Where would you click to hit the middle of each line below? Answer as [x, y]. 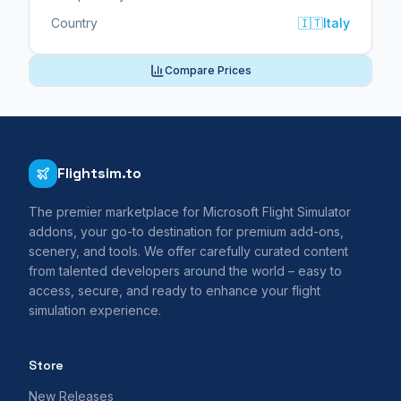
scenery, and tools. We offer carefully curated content [188, 251]
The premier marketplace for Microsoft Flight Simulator [190, 212]
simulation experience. [95, 310]
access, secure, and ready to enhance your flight [175, 290]
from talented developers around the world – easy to [185, 271]
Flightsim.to [99, 173]
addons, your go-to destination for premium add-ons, [186, 231]
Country [74, 23]
